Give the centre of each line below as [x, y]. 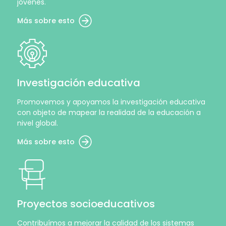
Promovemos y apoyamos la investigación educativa [111, 102]
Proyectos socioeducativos [86, 204]
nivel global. [38, 123]
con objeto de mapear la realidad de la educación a [109, 112]
